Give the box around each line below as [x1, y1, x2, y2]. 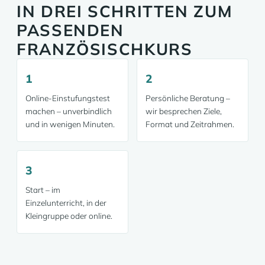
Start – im [25, 185, 60, 195]
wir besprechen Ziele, [146, 106, 222, 116]
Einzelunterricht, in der [25, 198, 106, 208]
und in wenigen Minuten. [25, 119, 115, 129]
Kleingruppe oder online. [25, 211, 112, 221]
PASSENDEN [17, 20, 124, 40]
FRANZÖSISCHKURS [17, 39, 193, 59]
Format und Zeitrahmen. [146, 119, 234, 129]
